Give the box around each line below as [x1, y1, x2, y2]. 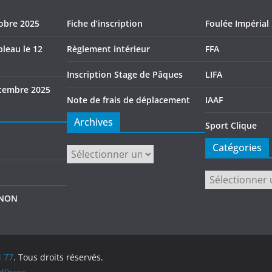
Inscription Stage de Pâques [67, 69, 183, 80]
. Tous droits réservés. [13, 251, 103, 263]
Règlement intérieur [67, 43, 150, 55]
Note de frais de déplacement [67, 94, 190, 106]
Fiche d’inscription [67, 18, 143, 29]
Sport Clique [205, 120, 257, 131]
